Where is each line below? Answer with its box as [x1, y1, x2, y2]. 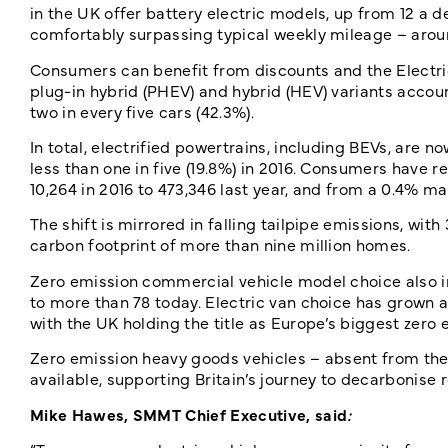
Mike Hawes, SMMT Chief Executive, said [30, 402, 348, 425]
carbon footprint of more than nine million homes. [30, 233, 411, 256]
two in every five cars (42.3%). [30, 99, 254, 122]
